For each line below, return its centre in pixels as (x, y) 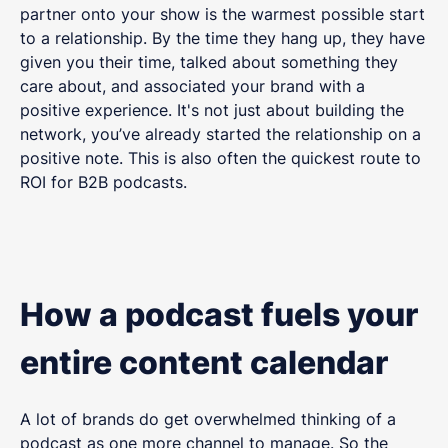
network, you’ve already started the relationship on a (220, 134)
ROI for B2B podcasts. (103, 182)
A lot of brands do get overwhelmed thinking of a (208, 418)
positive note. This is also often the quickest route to (220, 158)
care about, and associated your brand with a (192, 86)
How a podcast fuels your (219, 314)
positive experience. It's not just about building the (212, 110)
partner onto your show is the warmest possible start (222, 14)
